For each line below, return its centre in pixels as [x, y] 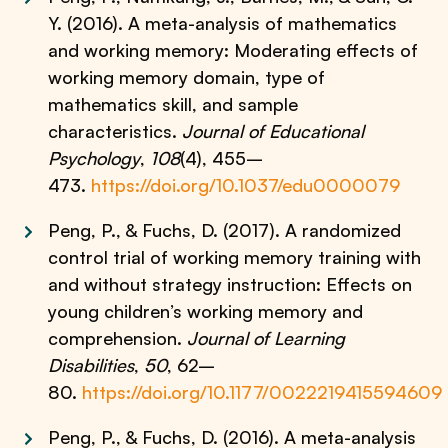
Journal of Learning [266, 338]
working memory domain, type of [187, 77]
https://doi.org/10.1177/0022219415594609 [262, 392]
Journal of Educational [273, 131]
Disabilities [91, 365]
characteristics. [115, 131]
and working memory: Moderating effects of [233, 50]
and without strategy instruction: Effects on [230, 284]
